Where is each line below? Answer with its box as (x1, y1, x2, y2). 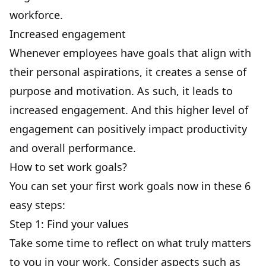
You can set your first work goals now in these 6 (9, 179, 251, 193)
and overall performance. (9, 141, 136, 155)
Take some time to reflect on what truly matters (9, 236, 251, 250)
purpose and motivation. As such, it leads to (9, 84, 233, 98)
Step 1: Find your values (9, 217, 129, 231)
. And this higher (125, 103, 212, 117)
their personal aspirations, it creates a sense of (9, 65, 246, 79)
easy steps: (9, 198, 65, 212)
